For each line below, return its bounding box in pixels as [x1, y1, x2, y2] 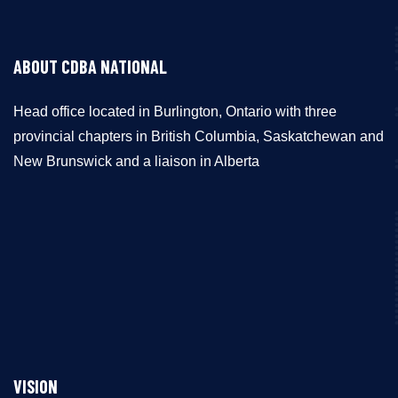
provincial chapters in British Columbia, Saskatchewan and [13, 129, 384, 144]
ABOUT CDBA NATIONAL [13, 56, 167, 77]
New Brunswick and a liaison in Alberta [13, 154, 259, 169]
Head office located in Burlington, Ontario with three [13, 104, 337, 119]
